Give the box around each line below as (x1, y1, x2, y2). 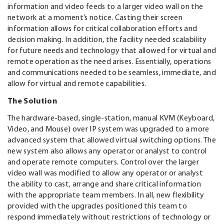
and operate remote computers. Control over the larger (7, 157, 199, 166)
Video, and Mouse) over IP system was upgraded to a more (7, 124, 209, 133)
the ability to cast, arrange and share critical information (7, 179, 201, 188)
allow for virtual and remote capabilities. (7, 78, 146, 88)
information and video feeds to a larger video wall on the (7, 1, 203, 11)
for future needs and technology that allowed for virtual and (7, 45, 216, 55)
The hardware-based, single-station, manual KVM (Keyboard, (7, 113, 215, 122)
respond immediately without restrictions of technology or (7, 212, 211, 221)
